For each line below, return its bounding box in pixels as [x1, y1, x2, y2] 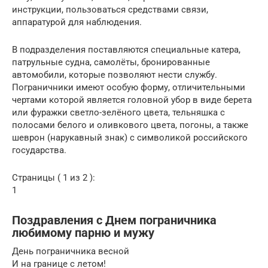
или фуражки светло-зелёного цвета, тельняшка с [12, 106, 225, 118]
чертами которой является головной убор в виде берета [12, 94, 252, 105]
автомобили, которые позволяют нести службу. [12, 69, 217, 80]
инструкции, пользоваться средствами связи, [12, 4, 208, 15]
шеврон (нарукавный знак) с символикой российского [12, 132, 248, 143]
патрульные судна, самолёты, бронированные [12, 56, 210, 68]
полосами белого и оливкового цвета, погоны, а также [12, 119, 248, 130]
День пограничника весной [12, 245, 129, 257]
